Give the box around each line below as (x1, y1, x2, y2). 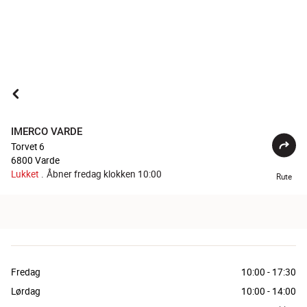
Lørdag (11, 284, 40, 297)
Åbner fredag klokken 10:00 (47, 167, 162, 180)
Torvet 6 (11, 140, 45, 153)
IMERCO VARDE (11, 125, 82, 138)
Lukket (11, 167, 38, 180)
